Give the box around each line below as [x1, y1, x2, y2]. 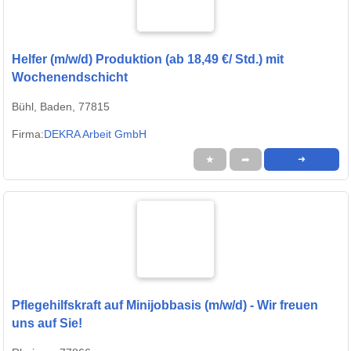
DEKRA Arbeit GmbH [44, 127, 147, 140]
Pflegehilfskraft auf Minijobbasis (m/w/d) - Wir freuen [12, 298, 318, 312]
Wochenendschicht [12, 70, 128, 84]
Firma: [12, 127, 44, 140]
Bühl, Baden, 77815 [12, 100, 110, 113]
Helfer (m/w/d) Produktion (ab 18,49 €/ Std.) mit [12, 52, 284, 66]
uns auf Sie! [12, 316, 82, 330]
